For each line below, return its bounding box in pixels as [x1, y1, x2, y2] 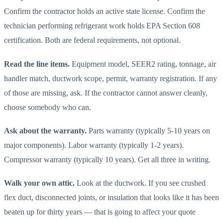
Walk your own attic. [4, 178, 75, 188]
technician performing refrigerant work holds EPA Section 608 [4, 21, 200, 31]
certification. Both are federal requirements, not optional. [4, 35, 181, 45]
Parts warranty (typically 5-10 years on [87, 126, 210, 136]
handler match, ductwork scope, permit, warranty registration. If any [4, 73, 217, 83]
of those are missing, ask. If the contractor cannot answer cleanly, [4, 88, 208, 98]
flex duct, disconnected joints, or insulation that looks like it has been [4, 193, 219, 203]
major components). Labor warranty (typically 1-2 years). [4, 140, 184, 150]
